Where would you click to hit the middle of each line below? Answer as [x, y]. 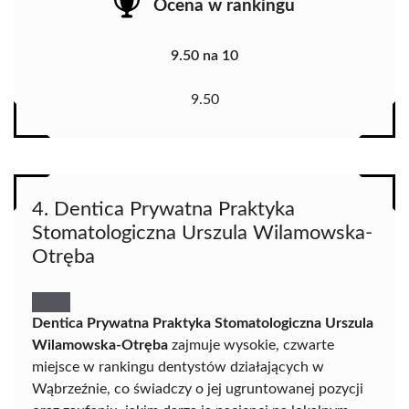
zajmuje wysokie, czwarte [251, 346]
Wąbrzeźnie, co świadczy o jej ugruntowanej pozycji [198, 389]
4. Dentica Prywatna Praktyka [163, 210]
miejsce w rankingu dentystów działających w [178, 367]
